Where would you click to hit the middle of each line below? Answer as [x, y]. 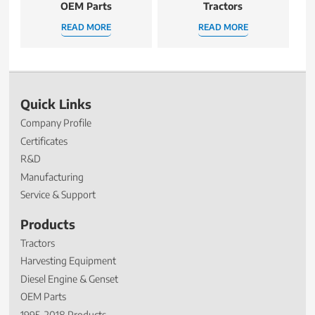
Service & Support [58, 195]
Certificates [44, 141]
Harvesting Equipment [69, 261]
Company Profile [56, 123]
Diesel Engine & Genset [70, 278]
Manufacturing [52, 176]
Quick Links [56, 104]
